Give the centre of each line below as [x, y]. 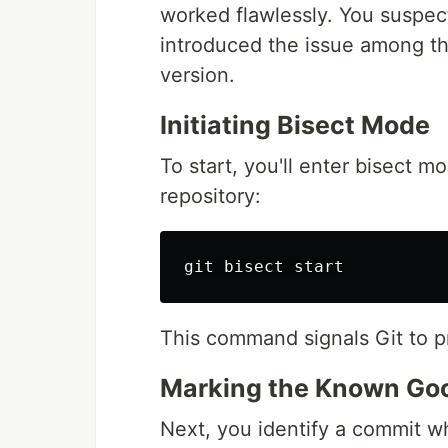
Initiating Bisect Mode [295, 125]
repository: [210, 196]
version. [197, 75]
